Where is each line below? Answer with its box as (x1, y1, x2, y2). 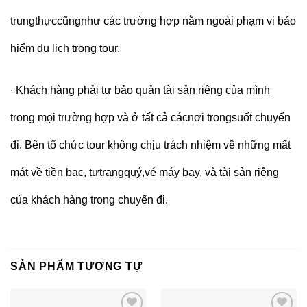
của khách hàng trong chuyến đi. (10, 194, 168, 206)
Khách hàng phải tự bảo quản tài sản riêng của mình (16, 84, 270, 97)
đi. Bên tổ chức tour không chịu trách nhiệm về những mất (10, 139, 291, 151)
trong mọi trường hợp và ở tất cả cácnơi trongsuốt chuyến (10, 112, 291, 124)
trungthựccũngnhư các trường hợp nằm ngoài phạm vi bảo (10, 15, 296, 27)
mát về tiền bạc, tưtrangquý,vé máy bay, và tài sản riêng (10, 167, 279, 179)
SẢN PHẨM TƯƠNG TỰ (10, 260, 143, 272)
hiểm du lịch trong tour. (10, 42, 123, 55)
